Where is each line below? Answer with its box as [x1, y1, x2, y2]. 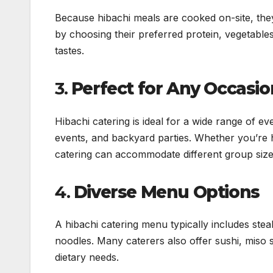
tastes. [55, 44, 84, 57]
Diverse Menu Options [73, 181, 260, 202]
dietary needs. [55, 251, 119, 264]
